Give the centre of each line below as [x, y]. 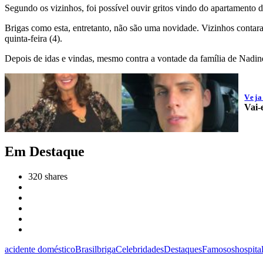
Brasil [86, 249]
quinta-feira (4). [33, 39]
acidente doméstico [40, 249]
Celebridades [140, 249]
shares [55, 176]
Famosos [218, 249]
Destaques [183, 249]
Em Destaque [45, 152]
